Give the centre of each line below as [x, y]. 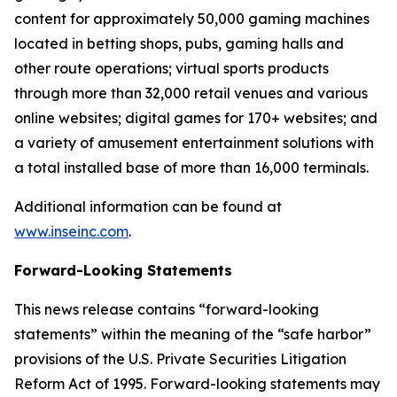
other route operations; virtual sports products [171, 68]
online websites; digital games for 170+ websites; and [196, 118]
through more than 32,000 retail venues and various [191, 93]
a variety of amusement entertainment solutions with [194, 143]
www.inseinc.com [71, 231]
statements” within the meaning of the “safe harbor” [193, 334]
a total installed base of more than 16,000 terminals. [191, 167]
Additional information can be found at [148, 206]
